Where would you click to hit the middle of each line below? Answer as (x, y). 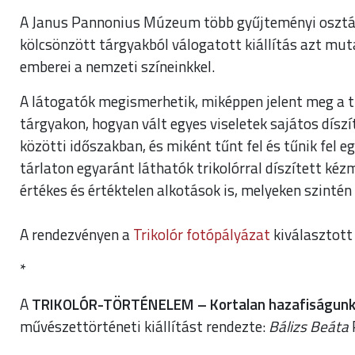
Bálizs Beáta (309, 326)
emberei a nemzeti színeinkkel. (117, 66)
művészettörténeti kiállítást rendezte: (144, 326)
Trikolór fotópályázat (202, 234)
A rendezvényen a (76, 234)
